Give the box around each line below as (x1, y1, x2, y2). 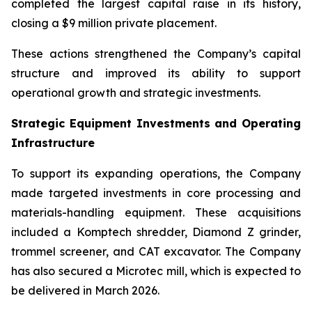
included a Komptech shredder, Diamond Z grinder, (11, 225, 301, 239)
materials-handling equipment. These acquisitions (11, 205, 301, 219)
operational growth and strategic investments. (11, 86, 260, 100)
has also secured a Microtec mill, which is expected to (11, 264, 301, 278)
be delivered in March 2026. (11, 283, 159, 297)
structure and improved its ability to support (11, 66, 301, 80)
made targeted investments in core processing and (11, 186, 301, 200)
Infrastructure (11, 136, 95, 150)
